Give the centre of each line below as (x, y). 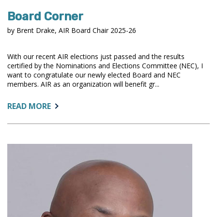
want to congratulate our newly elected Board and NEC (94, 75)
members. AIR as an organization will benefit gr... (83, 84)
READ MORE (29, 106)
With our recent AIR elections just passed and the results (96, 56)
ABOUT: (65, 105)
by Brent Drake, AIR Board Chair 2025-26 (72, 30)
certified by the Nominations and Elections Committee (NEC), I (105, 65)
